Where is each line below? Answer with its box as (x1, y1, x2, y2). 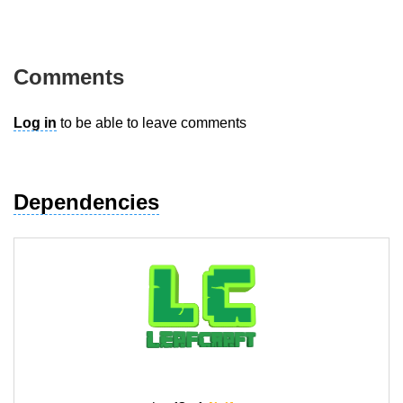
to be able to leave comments (57, 115, 246, 131)
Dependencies (13, 190, 159, 215)
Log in (13, 115, 57, 131)
